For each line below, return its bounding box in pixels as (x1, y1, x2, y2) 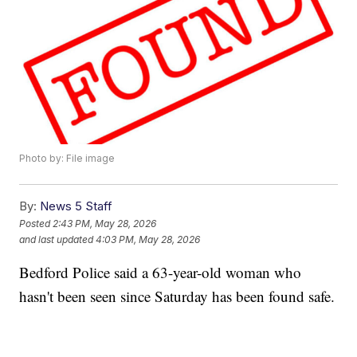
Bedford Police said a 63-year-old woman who (19, 262, 302, 283)
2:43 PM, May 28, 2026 (53, 217, 157, 229)
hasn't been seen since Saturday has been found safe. (19, 286, 335, 307)
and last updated (19, 233, 94, 245)
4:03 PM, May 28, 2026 (96, 233, 201, 245)
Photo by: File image (19, 152, 116, 165)
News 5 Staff (40, 198, 113, 214)
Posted (19, 217, 53, 229)
